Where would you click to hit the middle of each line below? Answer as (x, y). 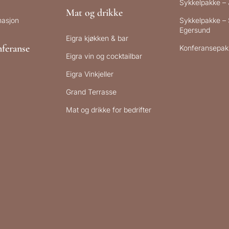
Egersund (194, 30)
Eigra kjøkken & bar (97, 38)
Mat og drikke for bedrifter (109, 110)
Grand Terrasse (91, 92)
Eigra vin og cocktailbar (104, 56)
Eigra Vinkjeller (90, 74)
